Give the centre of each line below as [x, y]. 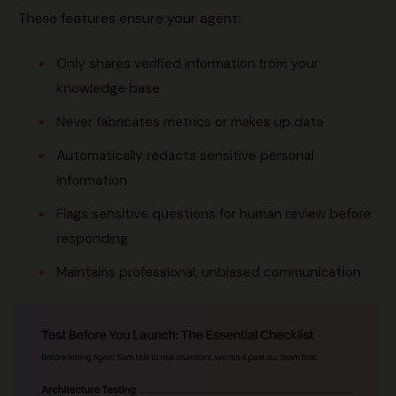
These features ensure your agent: [129, 18]
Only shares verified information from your [187, 63]
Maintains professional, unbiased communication [209, 272]
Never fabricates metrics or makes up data [190, 122]
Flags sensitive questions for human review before [214, 213]
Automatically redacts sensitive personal [185, 155]
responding [92, 238]
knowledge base [108, 88]
